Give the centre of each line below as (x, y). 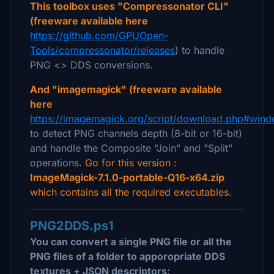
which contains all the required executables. (131, 192)
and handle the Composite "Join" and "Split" (131, 148)
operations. (57, 163)
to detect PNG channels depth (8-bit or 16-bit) (136, 133)
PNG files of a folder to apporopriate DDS (128, 256)
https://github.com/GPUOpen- (99, 35)
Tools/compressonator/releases (102, 50)
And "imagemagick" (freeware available (126, 89)
